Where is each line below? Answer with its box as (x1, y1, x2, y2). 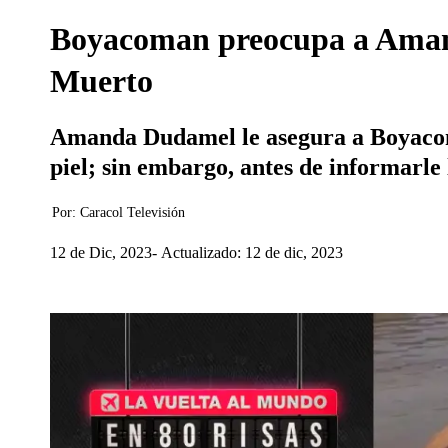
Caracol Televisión (80, 205, 185, 220)
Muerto (50, 63, 153, 99)
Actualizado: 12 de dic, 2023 (161, 243, 343, 261)
